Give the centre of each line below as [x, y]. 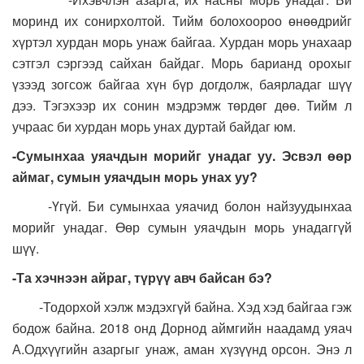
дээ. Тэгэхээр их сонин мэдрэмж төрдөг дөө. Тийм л [182, 105]
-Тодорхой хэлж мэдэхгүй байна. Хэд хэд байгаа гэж [182, 307]
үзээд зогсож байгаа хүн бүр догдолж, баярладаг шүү [182, 84]
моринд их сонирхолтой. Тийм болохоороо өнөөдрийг [182, 21]
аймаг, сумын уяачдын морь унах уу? [135, 177]
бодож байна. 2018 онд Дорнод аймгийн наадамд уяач [182, 328]
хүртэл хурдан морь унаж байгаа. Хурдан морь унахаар [182, 42]
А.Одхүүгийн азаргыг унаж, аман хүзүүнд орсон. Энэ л [182, 349]
